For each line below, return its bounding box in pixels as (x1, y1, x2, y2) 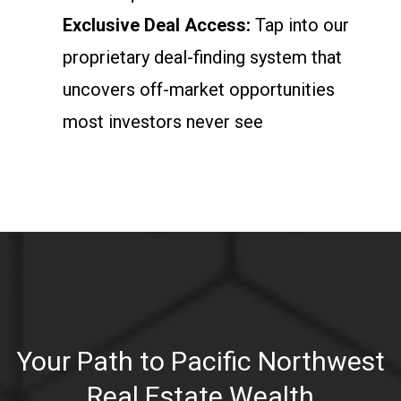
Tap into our (251, 13, 349, 36)
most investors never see (63, 110, 263, 132)
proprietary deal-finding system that (63, 46, 342, 68)
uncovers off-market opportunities (63, 78, 335, 100)
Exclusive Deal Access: (63, 13, 251, 36)
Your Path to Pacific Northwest (16, 345, 385, 377)
